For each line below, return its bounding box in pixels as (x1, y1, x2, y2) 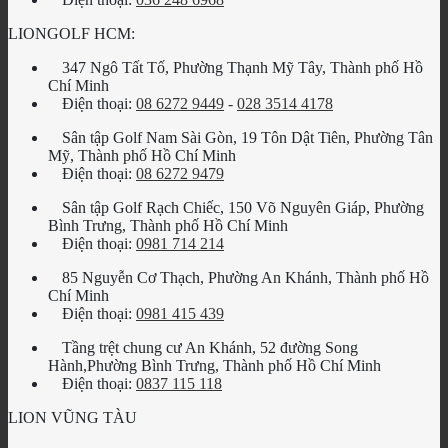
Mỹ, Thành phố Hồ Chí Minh (48, 146, 236, 164)
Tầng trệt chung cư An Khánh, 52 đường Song (62, 338, 358, 356)
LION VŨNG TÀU (8, 408, 137, 426)
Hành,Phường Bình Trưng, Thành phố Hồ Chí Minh (48, 356, 381, 374)
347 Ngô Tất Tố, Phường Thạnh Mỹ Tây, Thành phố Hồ (62, 58, 423, 76)
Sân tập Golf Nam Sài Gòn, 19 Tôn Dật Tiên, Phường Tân (62, 128, 433, 146)
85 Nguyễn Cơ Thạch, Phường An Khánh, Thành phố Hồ (62, 268, 429, 286)
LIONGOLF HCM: (8, 24, 135, 42)
